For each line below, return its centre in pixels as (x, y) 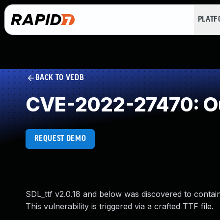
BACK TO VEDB (60, 78)
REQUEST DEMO (60, 139)
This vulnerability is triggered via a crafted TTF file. (120, 206)
